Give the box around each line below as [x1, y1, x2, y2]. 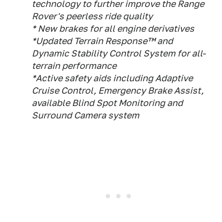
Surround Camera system [32, 110, 139, 120]
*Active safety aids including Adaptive [32, 73, 193, 83]
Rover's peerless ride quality [32, 11, 153, 21]
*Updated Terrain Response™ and [32, 36, 173, 46]
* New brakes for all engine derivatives [32, 23, 194, 34]
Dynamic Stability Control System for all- [32, 48, 206, 58]
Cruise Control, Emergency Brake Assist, [32, 85, 204, 96]
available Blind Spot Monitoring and [32, 98, 183, 108]
